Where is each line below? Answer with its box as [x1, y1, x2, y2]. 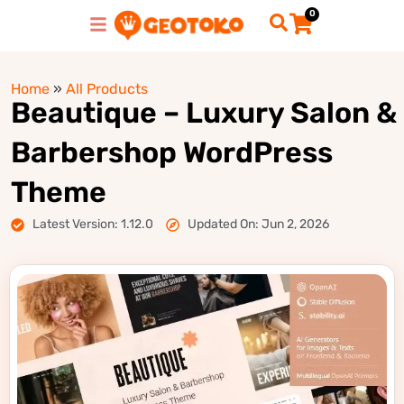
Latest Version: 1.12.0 [32, 216, 153, 233]
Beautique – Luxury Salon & [11, 96, 397, 131]
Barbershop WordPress [11, 135, 333, 170]
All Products [66, 79, 148, 97]
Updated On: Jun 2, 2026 [187, 216, 329, 233]
